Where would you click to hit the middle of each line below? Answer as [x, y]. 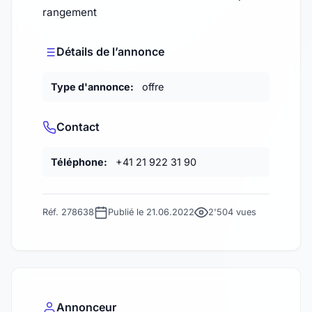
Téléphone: [79, 162]
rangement [70, 13]
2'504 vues [232, 212]
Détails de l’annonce [110, 52]
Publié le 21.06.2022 [151, 212]
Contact [78, 127]
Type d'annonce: [92, 87]
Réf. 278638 [68, 212]
